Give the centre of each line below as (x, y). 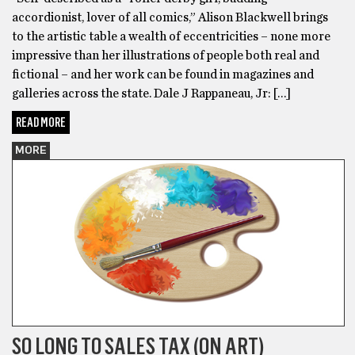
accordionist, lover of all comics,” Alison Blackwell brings (170, 18)
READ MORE (41, 123)
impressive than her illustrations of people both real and (166, 56)
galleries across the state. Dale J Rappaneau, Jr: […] (151, 94)
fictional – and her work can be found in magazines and (163, 75)
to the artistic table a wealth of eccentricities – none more (171, 37)
